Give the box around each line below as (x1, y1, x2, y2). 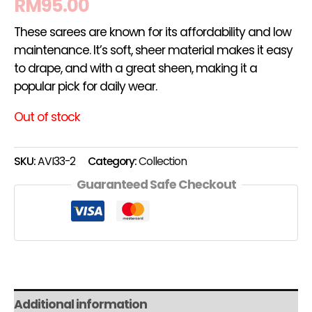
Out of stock (14, 108, 80, 125)
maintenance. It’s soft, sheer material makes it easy (14, 42, 292, 59)
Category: (88, 153, 139, 169)
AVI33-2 (38, 153, 75, 169)
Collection (139, 153, 187, 169)
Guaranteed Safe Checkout (76, 176, 236, 194)
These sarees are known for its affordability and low (14, 24, 291, 41)
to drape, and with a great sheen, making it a (14, 60, 257, 77)
